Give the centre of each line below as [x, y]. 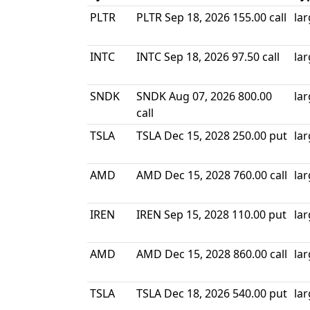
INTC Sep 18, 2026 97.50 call [208, 57]
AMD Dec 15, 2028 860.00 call [212, 254]
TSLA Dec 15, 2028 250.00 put [212, 136]
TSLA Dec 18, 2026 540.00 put [212, 293]
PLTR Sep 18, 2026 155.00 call [211, 17]
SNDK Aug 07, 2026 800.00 [204, 96]
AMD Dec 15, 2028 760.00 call [212, 175]
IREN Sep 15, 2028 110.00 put [211, 215]
